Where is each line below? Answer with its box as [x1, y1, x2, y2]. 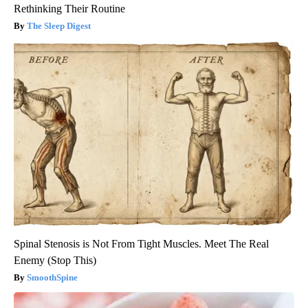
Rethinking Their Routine [14, 3, 125, 15]
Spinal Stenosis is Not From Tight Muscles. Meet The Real [14, 238, 269, 250]
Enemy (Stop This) [14, 254, 96, 267]
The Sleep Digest [27, 21, 91, 32]
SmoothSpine [27, 272, 78, 283]
